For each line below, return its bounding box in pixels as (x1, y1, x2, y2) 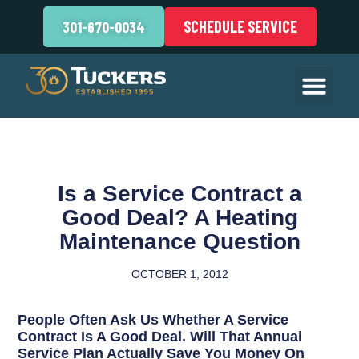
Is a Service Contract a (57, 181, 302, 206)
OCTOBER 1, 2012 (131, 268, 228, 280)
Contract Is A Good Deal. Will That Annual (18, 328, 303, 345)
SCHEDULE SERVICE (183, 17, 297, 36)
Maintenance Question (58, 229, 301, 254)
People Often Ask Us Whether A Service (18, 311, 289, 328)
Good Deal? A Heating (61, 205, 298, 230)
